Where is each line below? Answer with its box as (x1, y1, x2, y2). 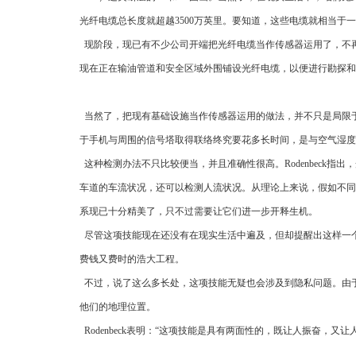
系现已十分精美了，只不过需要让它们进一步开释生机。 (79, 206, 318, 217)
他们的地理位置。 (79, 301, 156, 312)
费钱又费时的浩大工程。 (79, 253, 184, 265)
